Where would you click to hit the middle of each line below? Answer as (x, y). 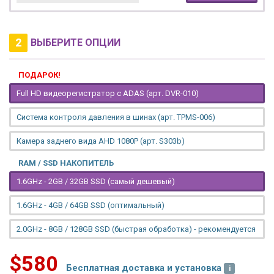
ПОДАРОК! (39, 75)
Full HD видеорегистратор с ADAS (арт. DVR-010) (108, 94)
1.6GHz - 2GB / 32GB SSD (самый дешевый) (96, 182)
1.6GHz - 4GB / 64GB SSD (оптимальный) (91, 206)
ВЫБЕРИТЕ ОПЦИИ (76, 43)
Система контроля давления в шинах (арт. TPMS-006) (116, 117)
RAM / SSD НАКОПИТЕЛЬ (66, 163)
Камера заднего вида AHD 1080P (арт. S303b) (101, 141)
